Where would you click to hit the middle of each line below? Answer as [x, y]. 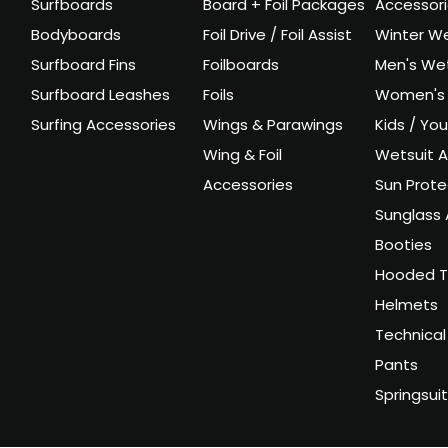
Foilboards [240, 67]
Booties [403, 247]
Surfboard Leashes [101, 97]
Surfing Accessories [104, 127]
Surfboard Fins [84, 67]
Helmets [406, 307]
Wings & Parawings [272, 127]
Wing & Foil [242, 157]
